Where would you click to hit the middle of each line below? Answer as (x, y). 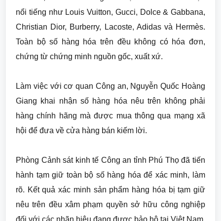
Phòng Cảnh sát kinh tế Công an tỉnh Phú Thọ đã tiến (110, 160)
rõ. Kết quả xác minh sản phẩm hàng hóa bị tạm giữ (110, 190)
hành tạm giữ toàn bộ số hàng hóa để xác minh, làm (110, 175)
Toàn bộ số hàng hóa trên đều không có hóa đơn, (110, 42)
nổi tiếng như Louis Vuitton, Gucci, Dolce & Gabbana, (110, 12)
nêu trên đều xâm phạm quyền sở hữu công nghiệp (110, 204)
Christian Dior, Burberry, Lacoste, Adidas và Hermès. (110, 27)
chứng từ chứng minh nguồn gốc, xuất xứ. (89, 56)
